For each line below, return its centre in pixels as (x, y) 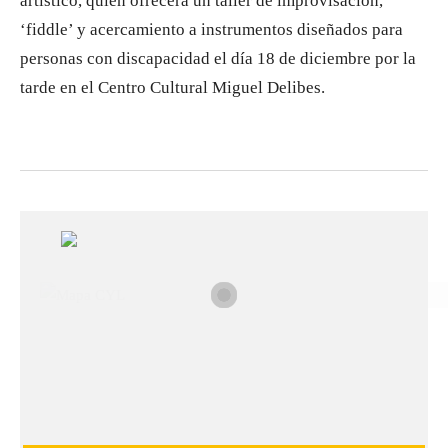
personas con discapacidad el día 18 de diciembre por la (218, 58)
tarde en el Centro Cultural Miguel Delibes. (172, 87)
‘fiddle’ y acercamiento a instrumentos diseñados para (211, 29)
